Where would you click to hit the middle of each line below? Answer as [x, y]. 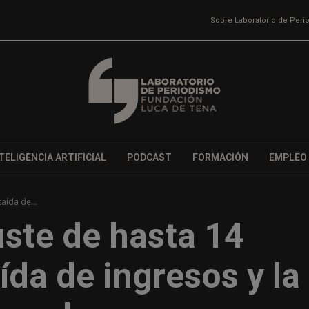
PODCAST [149, 158]
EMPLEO [288, 158]
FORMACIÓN [220, 158]
